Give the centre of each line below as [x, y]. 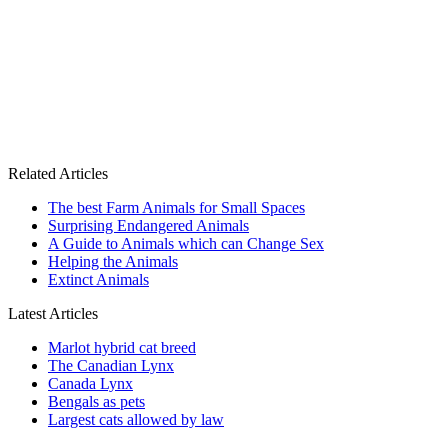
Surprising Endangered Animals [148, 225]
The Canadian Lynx [111, 365]
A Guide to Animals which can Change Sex [186, 243]
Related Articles [58, 173]
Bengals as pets [96, 401]
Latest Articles [53, 313]
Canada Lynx [90, 383]
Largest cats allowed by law [136, 419]
